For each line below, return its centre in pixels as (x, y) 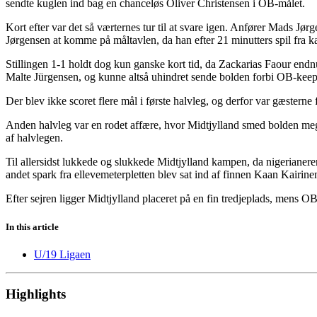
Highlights (36, 294)
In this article (32, 226)
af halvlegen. (34, 138)
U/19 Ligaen (62, 254)
